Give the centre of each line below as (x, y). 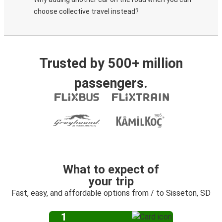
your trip (111, 181)
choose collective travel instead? (86, 11)
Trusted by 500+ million (111, 63)
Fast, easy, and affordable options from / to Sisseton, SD (111, 193)
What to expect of (111, 169)
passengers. (111, 83)
